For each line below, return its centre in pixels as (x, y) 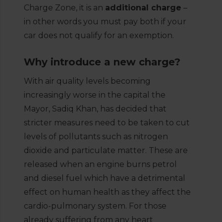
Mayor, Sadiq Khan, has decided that (95, 109)
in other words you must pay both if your (105, 22)
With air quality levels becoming (87, 81)
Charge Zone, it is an (64, 8)
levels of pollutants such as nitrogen (96, 137)
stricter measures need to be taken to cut (107, 123)
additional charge (143, 8)
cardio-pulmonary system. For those (95, 206)
